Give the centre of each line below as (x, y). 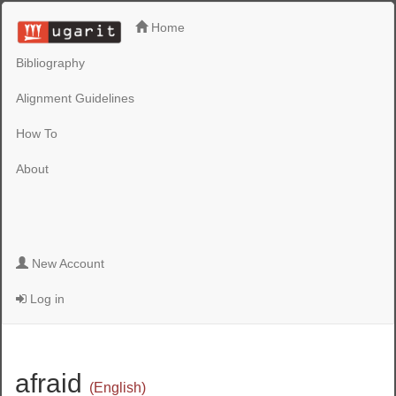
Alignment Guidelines (76, 98)
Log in (46, 299)
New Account (67, 263)
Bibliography (51, 62)
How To (37, 133)
